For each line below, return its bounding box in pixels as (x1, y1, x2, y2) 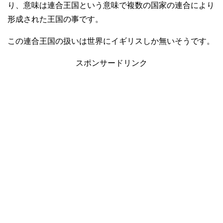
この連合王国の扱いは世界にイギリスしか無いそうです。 (7, 36, 215, 45)
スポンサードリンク (76, 58, 147, 67)
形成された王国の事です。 (7, 14, 103, 23)
